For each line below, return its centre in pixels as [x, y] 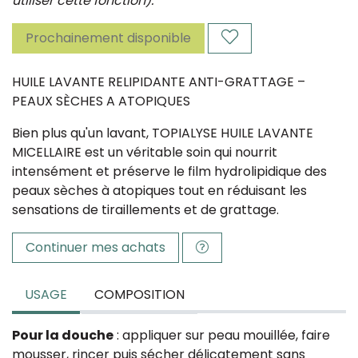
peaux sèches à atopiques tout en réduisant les [159, 191]
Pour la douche [63, 335]
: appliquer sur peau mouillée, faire [222, 335]
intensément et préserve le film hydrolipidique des [169, 171]
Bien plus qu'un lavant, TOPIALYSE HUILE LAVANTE [163, 133]
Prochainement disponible [108, 38]
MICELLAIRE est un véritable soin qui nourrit [145, 152]
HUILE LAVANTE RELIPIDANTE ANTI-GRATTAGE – [159, 82]
